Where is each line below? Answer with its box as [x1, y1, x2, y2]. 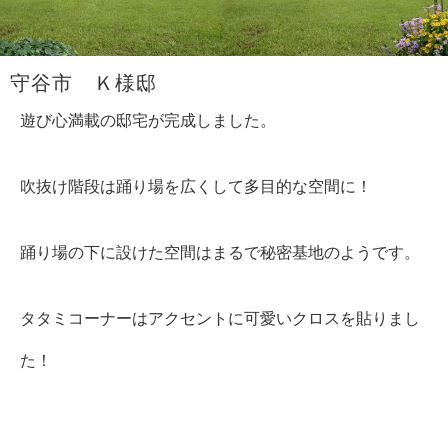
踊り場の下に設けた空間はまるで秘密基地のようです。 [20, 243, 420, 261]
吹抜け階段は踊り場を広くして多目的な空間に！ [20, 177, 372, 195]
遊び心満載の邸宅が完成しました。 [20, 111, 276, 129]
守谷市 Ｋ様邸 [10, 71, 157, 94]
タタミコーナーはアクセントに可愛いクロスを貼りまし [20, 309, 420, 327]
